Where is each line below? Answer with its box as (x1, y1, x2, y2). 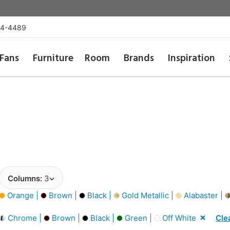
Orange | (5, 190, 41, 200)
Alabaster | (182, 190, 225, 200)
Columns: (8, 174, 44, 183)
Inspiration (168, 51, 216, 66)
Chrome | (6, 213, 44, 223)
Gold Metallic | (120, 190, 176, 200)
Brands (124, 51, 155, 66)
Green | (123, 213, 154, 223)
